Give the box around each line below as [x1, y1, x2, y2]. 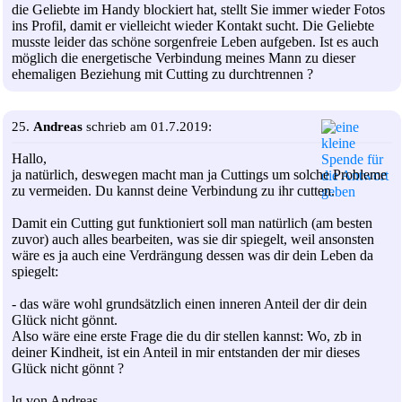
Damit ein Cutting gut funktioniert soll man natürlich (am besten [12, 214, 372, 231]
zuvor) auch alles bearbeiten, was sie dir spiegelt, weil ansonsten [12, 231, 374, 247]
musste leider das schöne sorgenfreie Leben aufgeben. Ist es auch [12, 33, 379, 49]
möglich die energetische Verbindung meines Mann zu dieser [12, 49, 355, 66]
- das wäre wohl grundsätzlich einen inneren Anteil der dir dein [12, 295, 367, 311]
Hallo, [12, 150, 47, 166]
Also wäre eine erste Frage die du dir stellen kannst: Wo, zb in [12, 328, 362, 344]
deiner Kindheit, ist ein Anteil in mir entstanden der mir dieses [12, 344, 360, 360]
